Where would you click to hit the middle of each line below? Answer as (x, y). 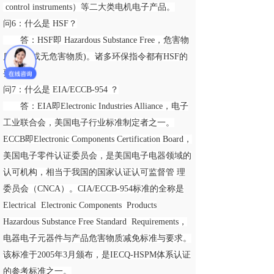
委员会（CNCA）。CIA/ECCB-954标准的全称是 (94, 189)
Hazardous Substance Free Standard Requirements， (95, 222)
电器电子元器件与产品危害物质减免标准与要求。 (97, 238)
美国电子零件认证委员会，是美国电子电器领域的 (97, 156)
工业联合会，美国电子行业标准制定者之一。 (89, 123)
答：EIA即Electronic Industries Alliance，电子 (96, 106)
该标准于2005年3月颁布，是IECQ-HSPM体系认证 (97, 255)
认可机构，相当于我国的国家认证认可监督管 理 (94, 172)
